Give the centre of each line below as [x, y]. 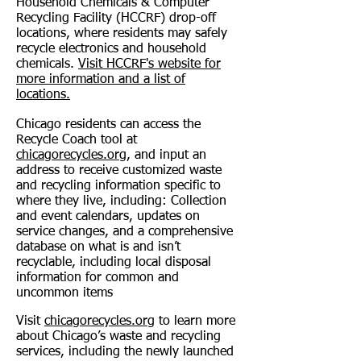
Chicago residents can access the [108, 125]
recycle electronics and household [111, 49]
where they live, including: [93, 201]
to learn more [197, 322]
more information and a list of [101, 80]
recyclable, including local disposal [114, 263]
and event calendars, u [80, 217]
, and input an [166, 156]
